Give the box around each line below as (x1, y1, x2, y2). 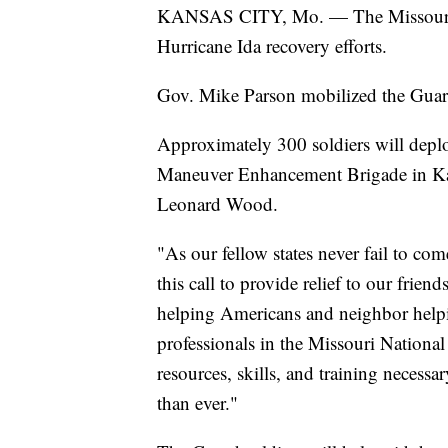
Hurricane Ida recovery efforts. (157, 33, 387, 59)
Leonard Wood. (157, 191, 278, 217)
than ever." (157, 390, 238, 416)
